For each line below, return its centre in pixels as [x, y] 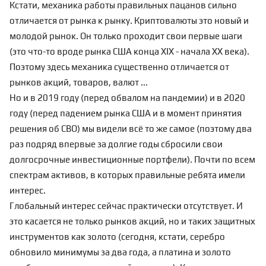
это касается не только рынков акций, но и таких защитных [132, 221]
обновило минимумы [54, 252]
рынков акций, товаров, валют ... [79, 83]
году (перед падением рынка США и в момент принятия [126, 113]
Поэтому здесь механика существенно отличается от [119, 67]
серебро [208, 237]
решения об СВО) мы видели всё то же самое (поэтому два [131, 129]
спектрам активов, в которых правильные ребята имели [127, 175]
